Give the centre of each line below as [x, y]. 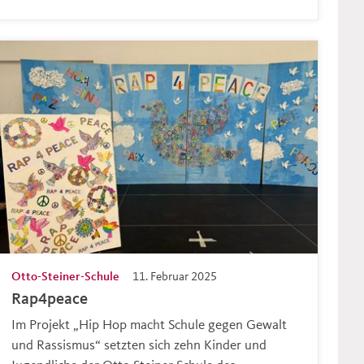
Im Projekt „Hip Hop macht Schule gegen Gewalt [149, 323]
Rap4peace [50, 298]
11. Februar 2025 [175, 275]
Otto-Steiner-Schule [66, 275]
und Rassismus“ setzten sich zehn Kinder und [139, 344]
